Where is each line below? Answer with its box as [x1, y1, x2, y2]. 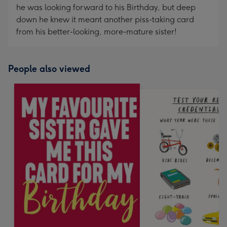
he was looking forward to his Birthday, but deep [16, 3, 196, 12]
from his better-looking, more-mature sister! [16, 27, 177, 36]
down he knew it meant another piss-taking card [16, 15, 194, 24]
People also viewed [8, 63, 90, 74]
